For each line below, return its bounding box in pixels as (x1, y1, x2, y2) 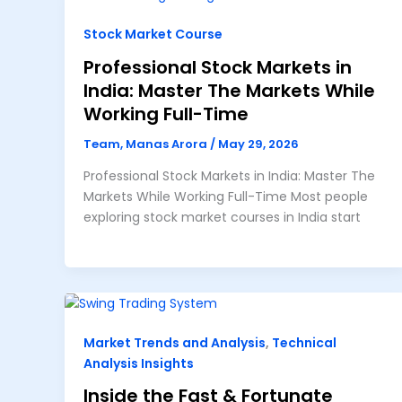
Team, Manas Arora (83, 135, 210, 153)
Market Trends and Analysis (83, 333, 266, 352)
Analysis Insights (83, 354, 194, 372)
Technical (272, 333, 336, 352)
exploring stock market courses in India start (83, 208, 361, 227)
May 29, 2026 (218, 135, 299, 153)
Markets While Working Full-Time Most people (83, 188, 368, 206)
